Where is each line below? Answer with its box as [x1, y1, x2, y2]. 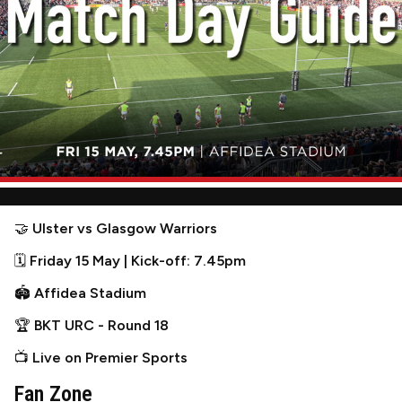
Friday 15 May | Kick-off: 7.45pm [30, 252, 246, 269]
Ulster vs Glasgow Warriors [32, 220, 217, 237]
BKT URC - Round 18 [34, 317, 169, 334]
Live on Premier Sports [32, 349, 188, 366]
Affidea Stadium [34, 284, 146, 301]
